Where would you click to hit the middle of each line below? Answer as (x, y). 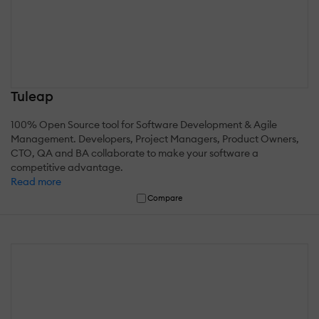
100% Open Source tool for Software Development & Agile (144, 124)
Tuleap (32, 96)
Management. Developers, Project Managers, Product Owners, (155, 138)
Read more (36, 181)
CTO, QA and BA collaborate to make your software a (135, 153)
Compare (165, 198)
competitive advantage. (67, 167)
